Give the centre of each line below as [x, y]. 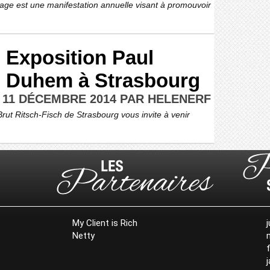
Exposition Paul [80, 58]
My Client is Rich [105, 223]
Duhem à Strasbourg [103, 80]
